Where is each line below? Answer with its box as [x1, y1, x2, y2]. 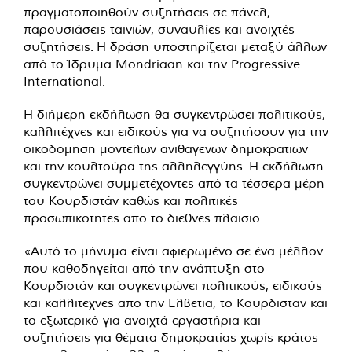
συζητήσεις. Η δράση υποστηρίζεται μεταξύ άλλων [24, 38, 327, 54]
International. [24, 72, 105, 89]
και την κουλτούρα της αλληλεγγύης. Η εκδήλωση [24, 157, 324, 174]
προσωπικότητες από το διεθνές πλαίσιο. [24, 209, 263, 225]
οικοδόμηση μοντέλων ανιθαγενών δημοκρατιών [24, 140, 308, 156]
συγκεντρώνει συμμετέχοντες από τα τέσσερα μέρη [24, 174, 324, 191]
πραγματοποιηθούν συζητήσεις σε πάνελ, [24, 3, 270, 20]
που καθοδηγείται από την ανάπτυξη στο [24, 259, 265, 276]
